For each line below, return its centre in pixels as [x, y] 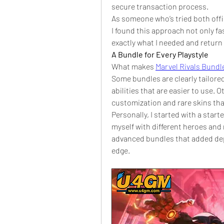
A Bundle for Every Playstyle [160, 54]
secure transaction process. [160, 6]
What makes [133, 66]
